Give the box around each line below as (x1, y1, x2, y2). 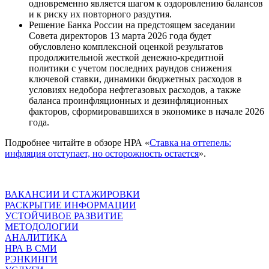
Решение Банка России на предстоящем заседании (29, 19, 235, 30)
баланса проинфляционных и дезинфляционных (29, 95, 228, 106)
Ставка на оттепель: (150, 137, 231, 148)
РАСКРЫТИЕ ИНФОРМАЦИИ (5, 199, 136, 210)
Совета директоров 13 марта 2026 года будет (29, 30, 211, 41)
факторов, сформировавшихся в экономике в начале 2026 (29, 106, 264, 116)
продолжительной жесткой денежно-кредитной (29, 52, 224, 62)
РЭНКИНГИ (5, 253, 58, 264)
